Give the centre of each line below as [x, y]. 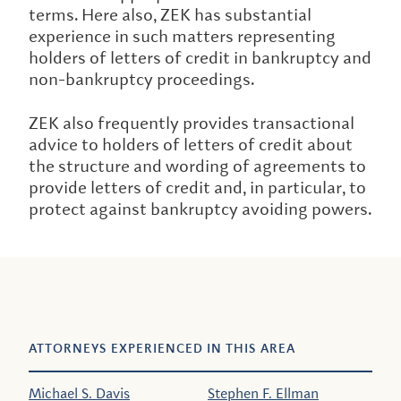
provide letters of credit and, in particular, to [197, 188]
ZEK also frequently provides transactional [192, 123]
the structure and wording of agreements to [197, 166]
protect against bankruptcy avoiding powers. [200, 209]
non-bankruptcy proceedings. [141, 79]
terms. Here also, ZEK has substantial [170, 15]
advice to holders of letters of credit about [191, 145]
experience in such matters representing [182, 36]
